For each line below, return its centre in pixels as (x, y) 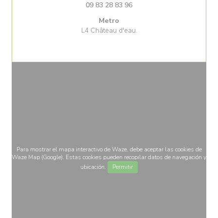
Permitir (123, 167)
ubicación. (94, 167)
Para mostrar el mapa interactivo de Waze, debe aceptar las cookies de (109, 149)
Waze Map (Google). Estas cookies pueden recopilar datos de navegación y (109, 157)
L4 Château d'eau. (109, 30)
